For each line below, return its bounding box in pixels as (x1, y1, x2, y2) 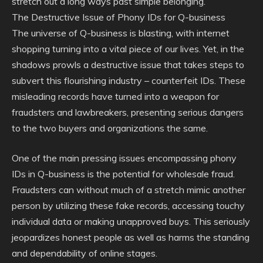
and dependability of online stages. (12, 247, 157, 259)
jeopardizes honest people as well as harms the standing (12, 231, 249, 243)
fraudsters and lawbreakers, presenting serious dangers (12, 106, 244, 118)
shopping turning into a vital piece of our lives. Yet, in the (12, 43, 244, 55)
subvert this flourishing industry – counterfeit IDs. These (12, 75, 245, 86)
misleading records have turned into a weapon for (12, 90, 219, 102)
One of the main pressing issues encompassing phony (12, 152, 237, 164)
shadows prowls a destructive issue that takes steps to (12, 59, 244, 70)
